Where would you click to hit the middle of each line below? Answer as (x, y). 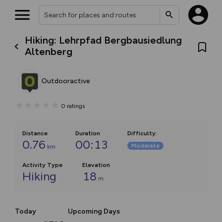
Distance (35, 133)
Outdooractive (66, 81)
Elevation (96, 165)
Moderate (145, 146)
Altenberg (49, 52)
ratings (76, 106)
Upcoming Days (94, 211)
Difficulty (141, 133)
